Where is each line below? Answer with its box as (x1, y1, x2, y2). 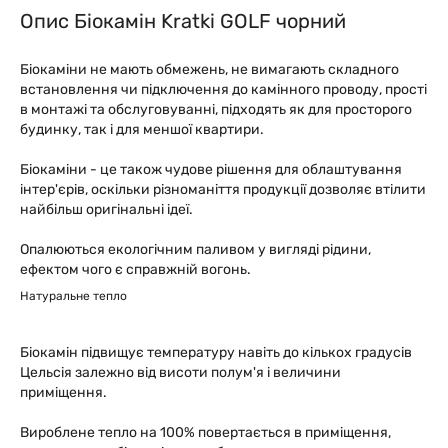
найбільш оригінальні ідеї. (20, 201, 193, 218)
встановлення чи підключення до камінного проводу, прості (20, 81, 427, 98)
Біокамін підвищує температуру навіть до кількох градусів (20, 344, 412, 361)
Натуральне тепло (20, 289, 127, 303)
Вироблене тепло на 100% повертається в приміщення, (20, 424, 391, 441)
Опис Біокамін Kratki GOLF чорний (20, 9, 346, 33)
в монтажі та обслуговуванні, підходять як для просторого (20, 101, 412, 118)
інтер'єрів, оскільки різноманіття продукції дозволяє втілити (20, 181, 426, 198)
